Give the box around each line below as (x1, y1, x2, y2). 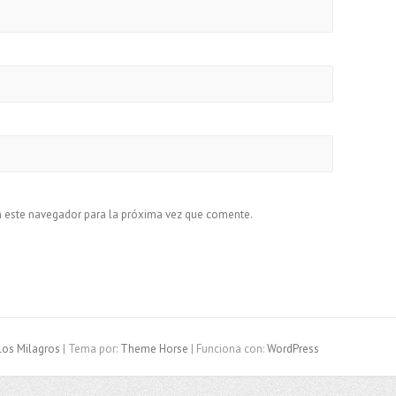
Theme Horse (120, 340, 188, 356)
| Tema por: (60, 340, 120, 356)
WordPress (267, 340, 319, 356)
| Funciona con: (188, 340, 267, 356)
